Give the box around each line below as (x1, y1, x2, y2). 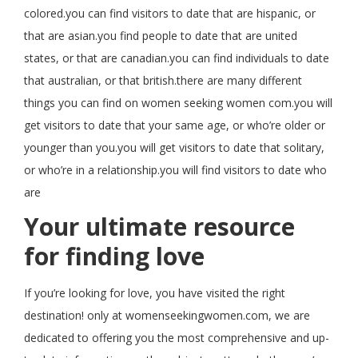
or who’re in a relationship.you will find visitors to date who (24, 162, 327, 177)
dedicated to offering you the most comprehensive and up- (24, 330, 329, 345)
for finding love (24, 240, 205, 272)
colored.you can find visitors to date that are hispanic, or (24, 6, 316, 21)
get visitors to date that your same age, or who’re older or (24, 117, 325, 133)
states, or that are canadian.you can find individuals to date (24, 50, 329, 66)
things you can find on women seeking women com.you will (24, 95, 332, 110)
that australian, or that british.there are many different (24, 73, 302, 88)
